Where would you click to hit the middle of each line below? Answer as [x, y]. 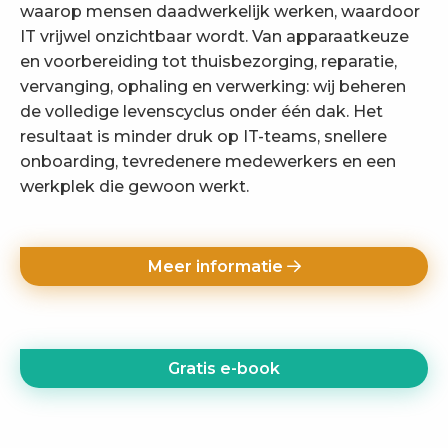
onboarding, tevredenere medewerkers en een [208, 162]
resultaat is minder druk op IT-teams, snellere [203, 137]
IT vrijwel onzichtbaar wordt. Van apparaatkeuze [214, 37]
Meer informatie [217, 266]
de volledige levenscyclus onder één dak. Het [201, 112]
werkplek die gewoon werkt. [134, 187]
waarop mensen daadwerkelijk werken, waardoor [220, 12]
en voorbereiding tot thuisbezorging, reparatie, [208, 62]
